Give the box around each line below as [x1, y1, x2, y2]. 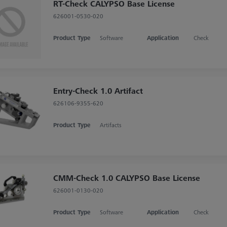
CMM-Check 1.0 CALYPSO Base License [53, 172, 200, 183]
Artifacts [100, 120, 122, 129]
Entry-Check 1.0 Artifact [53, 85, 143, 96]
